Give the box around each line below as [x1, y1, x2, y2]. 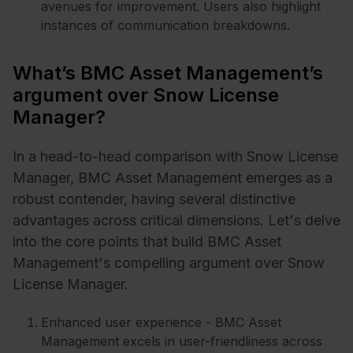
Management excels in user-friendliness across [41, 333, 322, 349]
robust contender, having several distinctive [13, 191, 295, 208]
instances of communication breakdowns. [41, 17, 290, 33]
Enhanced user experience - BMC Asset [41, 314, 281, 330]
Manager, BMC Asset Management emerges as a [13, 169, 333, 187]
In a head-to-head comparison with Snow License [13, 148, 338, 165]
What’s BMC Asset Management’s [13, 61, 323, 84]
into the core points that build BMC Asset [13, 233, 281, 251]
